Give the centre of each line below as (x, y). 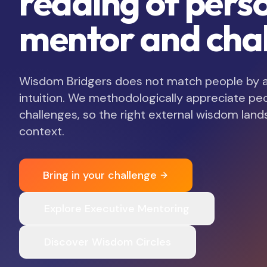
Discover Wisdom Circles (108, 242)
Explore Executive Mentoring (117, 209)
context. (42, 131)
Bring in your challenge (100, 175)
